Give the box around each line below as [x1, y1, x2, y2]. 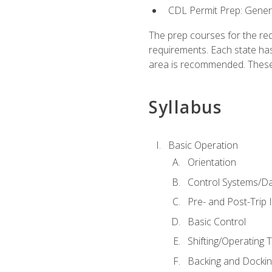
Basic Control [187, 214, 246, 228]
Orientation [187, 155, 236, 169]
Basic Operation [168, 138, 238, 152]
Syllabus [148, 95, 222, 118]
